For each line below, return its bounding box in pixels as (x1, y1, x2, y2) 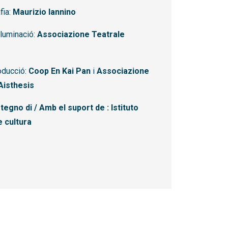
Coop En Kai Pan (28, 66, 91, 76)
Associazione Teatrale (37, 30, 125, 40)
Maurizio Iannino (13, 7, 76, 17)
